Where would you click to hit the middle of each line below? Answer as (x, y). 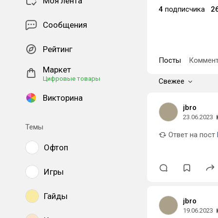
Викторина (63, 98)
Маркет (57, 70)
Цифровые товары (72, 79)
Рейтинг (58, 49)
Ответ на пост (191, 135)
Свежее (172, 81)
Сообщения (65, 25)
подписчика (184, 9)
